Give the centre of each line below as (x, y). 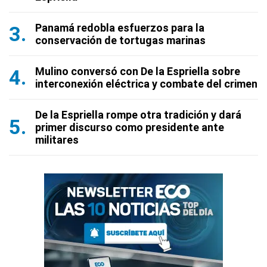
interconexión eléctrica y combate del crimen (146, 83)
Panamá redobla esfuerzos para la (120, 27)
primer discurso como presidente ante (130, 127)
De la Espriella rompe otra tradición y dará (138, 114)
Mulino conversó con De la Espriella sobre (138, 71)
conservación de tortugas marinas (120, 40)
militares (57, 139)
